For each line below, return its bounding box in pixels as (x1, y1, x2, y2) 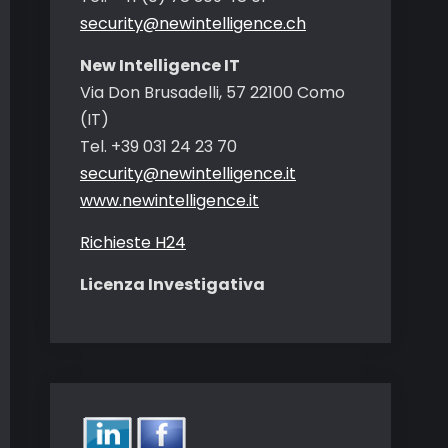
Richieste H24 (80, 231, 186, 254)
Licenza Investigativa (80, 273, 265, 296)
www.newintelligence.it (80, 189, 259, 212)
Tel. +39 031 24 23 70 (80, 135, 237, 158)
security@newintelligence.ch (80, 12, 306, 35)
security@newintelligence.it (80, 162, 296, 185)
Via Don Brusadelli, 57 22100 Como (80, 81, 345, 104)
